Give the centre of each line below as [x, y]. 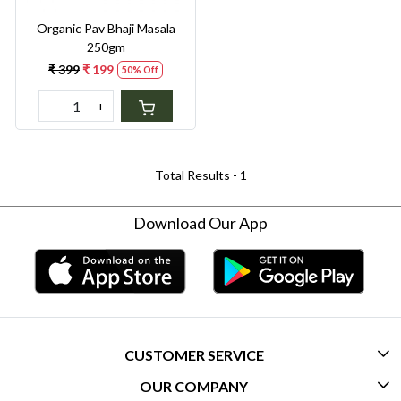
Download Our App [200, 223]
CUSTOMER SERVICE [194, 354]
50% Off [140, 69]
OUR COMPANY [194, 386]
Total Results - [197, 175]
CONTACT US [200, 387]
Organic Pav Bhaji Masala [106, 29]
